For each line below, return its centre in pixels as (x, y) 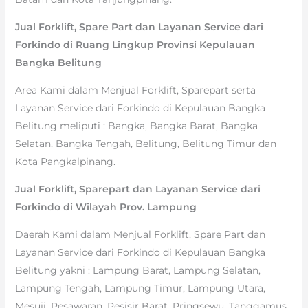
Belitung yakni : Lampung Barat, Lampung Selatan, (137, 270)
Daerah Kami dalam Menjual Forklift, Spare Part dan (140, 234)
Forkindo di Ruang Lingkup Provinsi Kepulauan (135, 44)
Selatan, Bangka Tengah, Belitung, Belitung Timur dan (145, 143)
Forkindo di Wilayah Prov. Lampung (106, 207)
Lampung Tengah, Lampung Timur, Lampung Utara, (140, 288)
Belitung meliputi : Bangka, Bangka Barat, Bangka (136, 125)
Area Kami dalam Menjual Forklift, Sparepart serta (135, 90)
